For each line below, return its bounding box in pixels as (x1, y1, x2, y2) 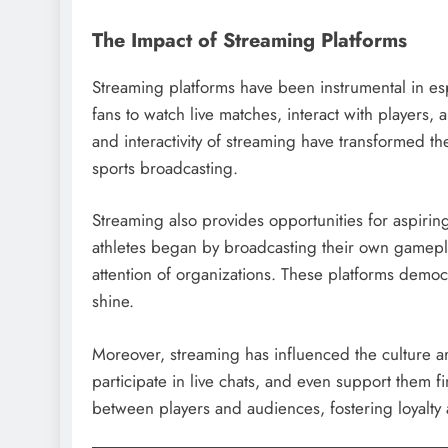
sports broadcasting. (92, 155, 238, 180)
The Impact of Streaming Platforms (92, 25, 407, 54)
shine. (92, 289, 134, 314)
